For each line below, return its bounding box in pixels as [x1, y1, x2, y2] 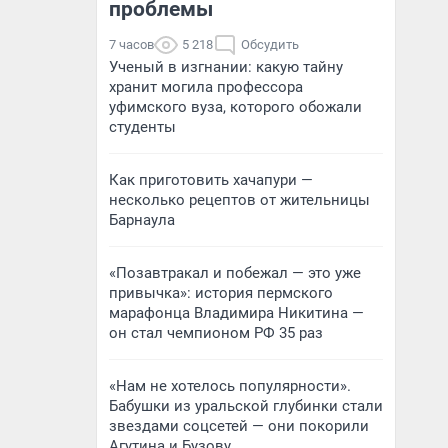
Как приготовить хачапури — [109, 171, 313, 189]
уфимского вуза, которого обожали [109, 98, 362, 116]
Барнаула [109, 211, 175, 229]
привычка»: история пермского [109, 284, 333, 302]
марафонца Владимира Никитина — [109, 304, 364, 322]
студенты [109, 118, 176, 136]
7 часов [109, 37, 154, 52]
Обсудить [241, 37, 299, 52]
